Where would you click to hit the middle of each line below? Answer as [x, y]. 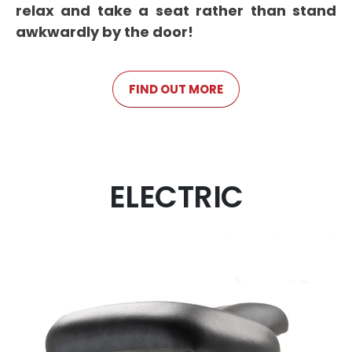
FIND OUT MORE [176, 90]
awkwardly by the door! [104, 32]
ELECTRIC [176, 197]
